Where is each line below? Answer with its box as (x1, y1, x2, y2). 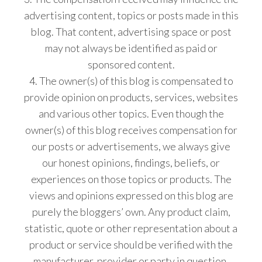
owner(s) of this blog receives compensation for (25, 123, 237, 136)
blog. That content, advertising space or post (30, 25, 232, 38)
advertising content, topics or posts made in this (23, 8, 239, 22)
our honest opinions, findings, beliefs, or (42, 156, 220, 169)
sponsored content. (87, 57, 175, 71)
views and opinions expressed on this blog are (29, 188, 233, 202)
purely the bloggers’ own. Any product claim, (32, 205, 230, 218)
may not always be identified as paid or (44, 41, 218, 54)
